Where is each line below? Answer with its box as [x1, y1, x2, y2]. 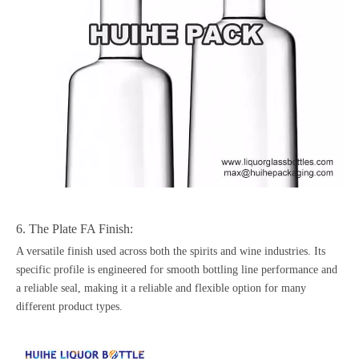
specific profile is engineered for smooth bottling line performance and [16, 263, 337, 276]
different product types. [16, 300, 123, 313]
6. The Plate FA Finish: [16, 220, 136, 236]
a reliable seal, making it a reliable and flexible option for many [16, 281, 306, 294]
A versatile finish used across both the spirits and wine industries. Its [16, 244, 325, 257]
